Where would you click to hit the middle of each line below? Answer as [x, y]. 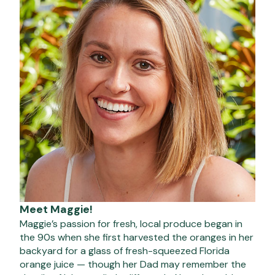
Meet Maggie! [56, 209]
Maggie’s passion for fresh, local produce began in [131, 223]
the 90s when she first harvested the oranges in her [137, 237]
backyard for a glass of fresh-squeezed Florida [125, 250]
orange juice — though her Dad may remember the [133, 264]
